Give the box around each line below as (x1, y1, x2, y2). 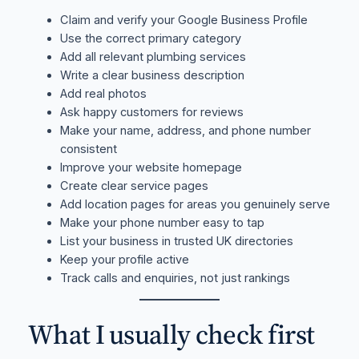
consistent (59, 141, 117, 156)
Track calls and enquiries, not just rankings (59, 270, 290, 285)
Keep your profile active (59, 252, 189, 267)
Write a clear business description (59, 67, 244, 83)
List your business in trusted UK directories (59, 233, 293, 248)
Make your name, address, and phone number (59, 123, 311, 138)
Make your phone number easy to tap (59, 215, 264, 230)
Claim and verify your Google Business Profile (59, 12, 308, 27)
